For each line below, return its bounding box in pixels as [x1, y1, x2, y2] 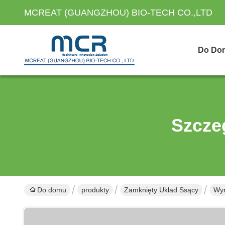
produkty [81, 186, 109, 194]
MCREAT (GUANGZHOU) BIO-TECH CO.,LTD [24, 8, 212, 18]
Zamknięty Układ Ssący [124, 186, 198, 194]
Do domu [37, 186, 66, 194]
